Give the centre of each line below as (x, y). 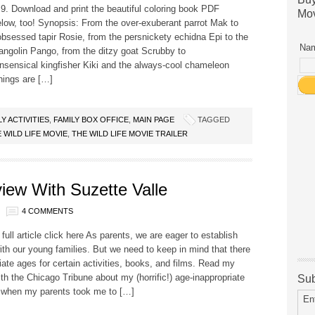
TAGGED (214, 120)
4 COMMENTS (47, 211)
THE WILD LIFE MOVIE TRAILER (130, 134)
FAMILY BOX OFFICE (91, 120)
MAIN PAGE (154, 120)
